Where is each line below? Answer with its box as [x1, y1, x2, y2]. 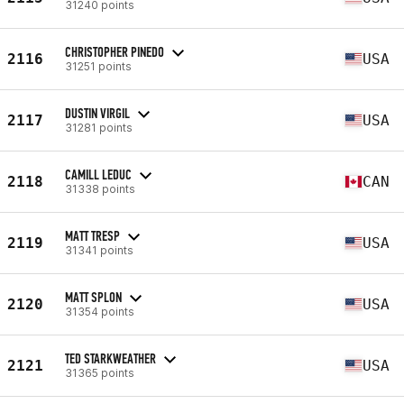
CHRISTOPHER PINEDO [65, 42, 164, 60]
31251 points [65, 59, 132, 73]
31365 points [65, 365, 134, 380]
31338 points [65, 181, 135, 196]
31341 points [65, 243, 133, 257]
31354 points [65, 304, 134, 318]
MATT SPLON [65, 288, 122, 306]
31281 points [65, 120, 133, 134]
